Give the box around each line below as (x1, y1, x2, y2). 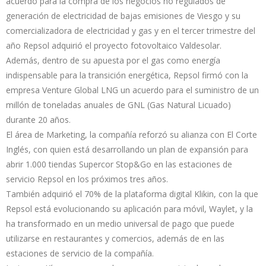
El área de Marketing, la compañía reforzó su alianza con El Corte (6, 128, 257, 140)
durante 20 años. (6, 113, 71, 125)
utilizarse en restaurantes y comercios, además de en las (6, 232, 224, 244)
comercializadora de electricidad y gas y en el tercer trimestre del (6, 24, 255, 36)
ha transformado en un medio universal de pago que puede (6, 217, 235, 229)
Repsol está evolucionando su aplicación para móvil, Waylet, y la (6, 202, 253, 214)
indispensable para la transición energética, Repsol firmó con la (6, 69, 248, 81)
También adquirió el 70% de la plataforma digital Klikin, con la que (6, 188, 258, 199)
